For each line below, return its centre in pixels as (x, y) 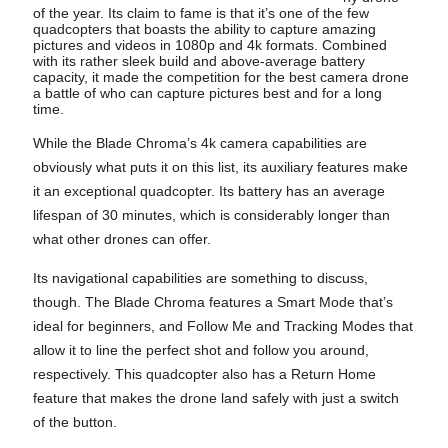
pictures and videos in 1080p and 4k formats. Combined (210, 44)
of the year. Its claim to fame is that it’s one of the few (201, 12)
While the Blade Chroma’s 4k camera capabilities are (200, 143)
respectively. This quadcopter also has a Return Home (205, 373)
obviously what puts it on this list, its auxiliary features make (221, 167)
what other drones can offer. (122, 239)
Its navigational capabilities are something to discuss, (201, 277)
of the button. (75, 421)
